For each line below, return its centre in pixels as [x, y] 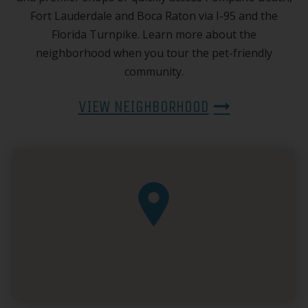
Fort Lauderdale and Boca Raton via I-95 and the [154, 15]
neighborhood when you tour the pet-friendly [154, 53]
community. [154, 71]
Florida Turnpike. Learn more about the [154, 34]
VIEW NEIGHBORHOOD [143, 106]
